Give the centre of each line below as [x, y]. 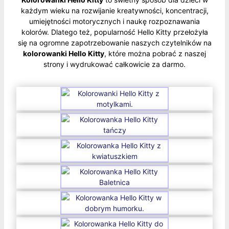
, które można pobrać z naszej [155, 53]
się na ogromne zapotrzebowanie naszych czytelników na [114, 43]
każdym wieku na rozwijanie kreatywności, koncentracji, [114, 10]
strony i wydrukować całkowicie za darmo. [114, 64]
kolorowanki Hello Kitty [64, 53]
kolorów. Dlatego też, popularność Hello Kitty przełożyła [114, 32]
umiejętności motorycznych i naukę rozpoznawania [114, 21]
